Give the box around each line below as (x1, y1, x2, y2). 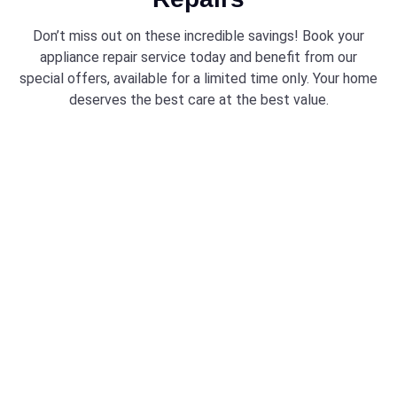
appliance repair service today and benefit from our (40, 49, 357, 66)
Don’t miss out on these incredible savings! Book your (33, 27, 364, 44)
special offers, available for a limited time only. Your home (19, 70, 378, 87)
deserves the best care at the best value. (68, 91, 329, 108)
